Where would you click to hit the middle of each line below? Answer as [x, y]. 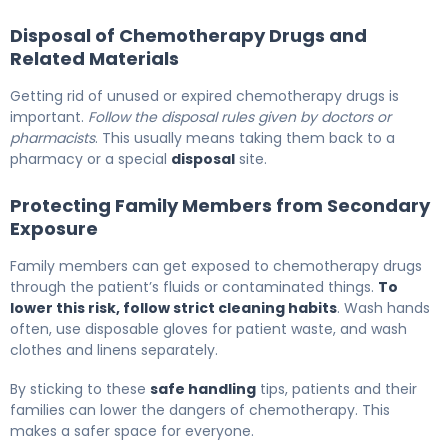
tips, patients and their [336, 389]
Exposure [54, 229]
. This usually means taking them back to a [245, 138]
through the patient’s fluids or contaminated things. [194, 287]
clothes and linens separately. [114, 350]
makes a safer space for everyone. [132, 431]
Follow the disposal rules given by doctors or [239, 117]
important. [49, 117]
